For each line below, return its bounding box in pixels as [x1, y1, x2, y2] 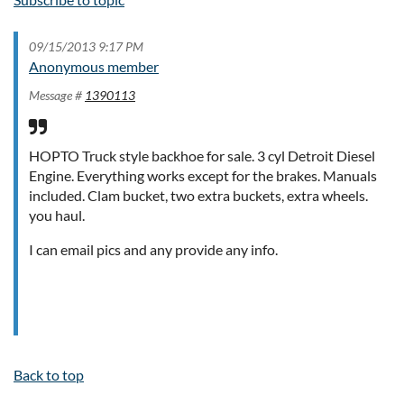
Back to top [14, 365, 84, 383]
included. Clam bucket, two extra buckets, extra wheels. [29, 186, 368, 204]
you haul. [29, 206, 85, 224]
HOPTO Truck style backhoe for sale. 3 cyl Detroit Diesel [29, 146, 375, 164]
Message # [29, 87, 85, 103]
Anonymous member [29, 57, 159, 75]
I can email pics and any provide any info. [29, 240, 278, 258]
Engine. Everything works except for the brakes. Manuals [29, 166, 377, 184]
